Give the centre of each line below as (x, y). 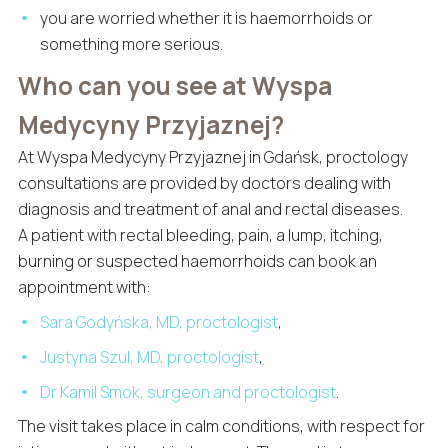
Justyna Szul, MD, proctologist (150, 356)
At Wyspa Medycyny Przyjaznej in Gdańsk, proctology (212, 156)
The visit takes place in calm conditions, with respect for (221, 426)
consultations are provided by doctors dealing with (204, 182)
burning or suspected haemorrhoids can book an (197, 260)
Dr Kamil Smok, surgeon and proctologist (188, 391)
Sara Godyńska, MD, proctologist (159, 321)
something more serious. (132, 43)
